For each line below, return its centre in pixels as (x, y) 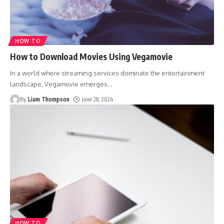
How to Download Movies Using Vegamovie (91, 56)
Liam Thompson (49, 99)
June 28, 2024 (98, 99)
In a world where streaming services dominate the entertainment (107, 73)
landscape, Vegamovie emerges (59, 84)
